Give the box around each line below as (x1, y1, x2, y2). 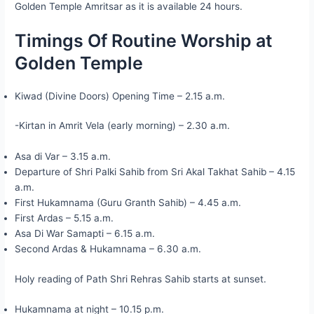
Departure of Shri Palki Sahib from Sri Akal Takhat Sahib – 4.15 (15, 166, 296, 178)
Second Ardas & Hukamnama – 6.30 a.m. (15, 243, 202, 255)
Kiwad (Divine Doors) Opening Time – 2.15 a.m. (15, 90, 226, 102)
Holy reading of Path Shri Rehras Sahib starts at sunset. (15, 273, 267, 285)
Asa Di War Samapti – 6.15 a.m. (15, 228, 156, 240)
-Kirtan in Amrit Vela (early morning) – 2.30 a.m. (15, 120, 231, 132)
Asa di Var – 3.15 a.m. (15, 151, 111, 163)
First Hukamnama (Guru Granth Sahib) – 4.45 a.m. (15, 197, 242, 209)
